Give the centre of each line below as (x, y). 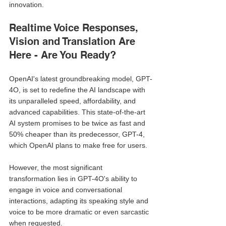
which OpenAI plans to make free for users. (79, 145)
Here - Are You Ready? (63, 55)
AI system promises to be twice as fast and (78, 123)
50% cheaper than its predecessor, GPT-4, (78, 134)
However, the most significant (57, 167)
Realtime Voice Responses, (75, 27)
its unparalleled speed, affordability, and (73, 101)
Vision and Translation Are (74, 41)
